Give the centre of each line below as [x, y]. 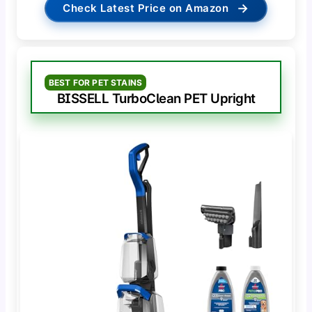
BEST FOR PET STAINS [95, 83]
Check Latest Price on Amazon [146, 8]
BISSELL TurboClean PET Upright [156, 99]
